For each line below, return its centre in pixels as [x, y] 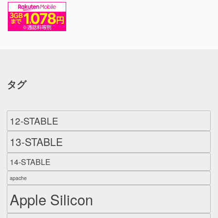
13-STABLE [36, 141]
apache [18, 178]
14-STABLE [30, 162]
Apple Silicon [51, 199]
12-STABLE [34, 120]
